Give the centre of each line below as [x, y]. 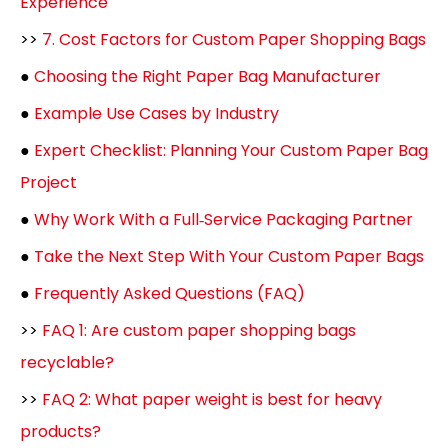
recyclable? [67, 362]
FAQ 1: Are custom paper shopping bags [199, 330]
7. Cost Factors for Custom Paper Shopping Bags [234, 39]
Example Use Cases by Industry [156, 113]
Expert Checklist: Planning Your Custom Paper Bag [231, 150]
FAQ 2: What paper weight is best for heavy [212, 399]
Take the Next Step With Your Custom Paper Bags [229, 256]
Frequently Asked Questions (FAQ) [169, 293]
